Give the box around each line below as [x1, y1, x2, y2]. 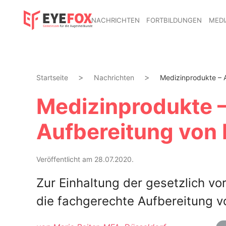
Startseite [36, 73, 68, 82]
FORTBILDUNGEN [146, 16, 202, 24]
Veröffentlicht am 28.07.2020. [36, 155, 134, 163]
